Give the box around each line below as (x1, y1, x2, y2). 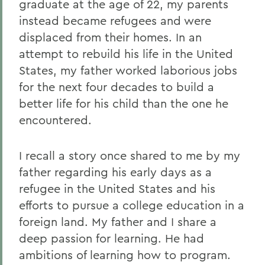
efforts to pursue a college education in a (19, 198, 244, 213)
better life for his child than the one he (19, 96, 228, 111)
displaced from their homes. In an (19, 30, 202, 45)
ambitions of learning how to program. (19, 247, 231, 263)
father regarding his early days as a (19, 164, 212, 180)
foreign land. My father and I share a (19, 214, 216, 230)
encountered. (19, 112, 92, 128)
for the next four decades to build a (19, 79, 214, 95)
